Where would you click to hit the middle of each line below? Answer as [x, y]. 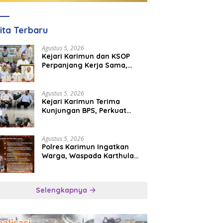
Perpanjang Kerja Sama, [85, 65]
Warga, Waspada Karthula [88, 156]
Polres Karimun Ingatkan [86, 147]
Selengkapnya [63, 190]
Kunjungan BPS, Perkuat [84, 111]
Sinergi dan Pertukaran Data [93, 120]
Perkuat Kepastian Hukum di [92, 74]
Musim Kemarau [70, 165]
